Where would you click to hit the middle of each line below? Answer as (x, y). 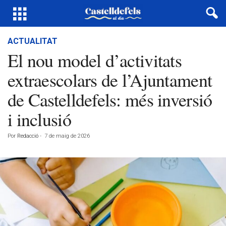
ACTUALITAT (33, 41)
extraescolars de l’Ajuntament (110, 80)
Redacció (28, 136)
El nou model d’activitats (95, 60)
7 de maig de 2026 (67, 136)
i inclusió (39, 119)
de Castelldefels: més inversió (110, 99)
